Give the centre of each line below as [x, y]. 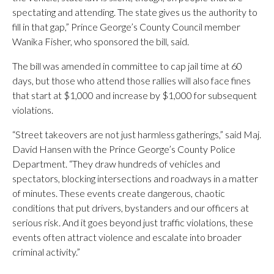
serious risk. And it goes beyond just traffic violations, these [133, 222]
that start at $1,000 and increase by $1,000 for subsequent [135, 95]
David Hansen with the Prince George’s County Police [124, 149]
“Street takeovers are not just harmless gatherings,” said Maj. [137, 134]
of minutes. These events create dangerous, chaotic [119, 193]
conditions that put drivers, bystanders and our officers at [131, 208]
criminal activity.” [46, 252]
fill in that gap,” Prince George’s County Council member [126, 27]
